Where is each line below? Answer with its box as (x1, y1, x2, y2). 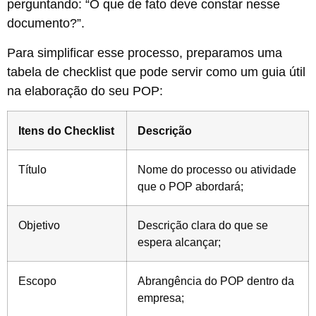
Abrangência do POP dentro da (138, 274, 294, 287)
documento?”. (7, 16, 88, 31)
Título (18, 163, 47, 176)
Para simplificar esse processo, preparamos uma (7, 45, 282, 60)
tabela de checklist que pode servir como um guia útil (7, 64, 305, 79)
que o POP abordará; (138, 180, 243, 193)
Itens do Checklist (18, 124, 114, 137)
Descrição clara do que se (138, 219, 268, 231)
